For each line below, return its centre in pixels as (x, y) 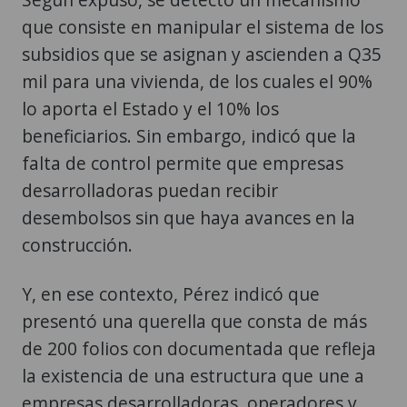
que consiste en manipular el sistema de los (203, 27)
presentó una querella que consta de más (194, 322)
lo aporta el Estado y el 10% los (150, 109)
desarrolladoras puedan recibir (150, 191)
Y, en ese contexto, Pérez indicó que (171, 294)
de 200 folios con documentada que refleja (199, 349)
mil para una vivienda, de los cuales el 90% (197, 82)
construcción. (77, 245)
